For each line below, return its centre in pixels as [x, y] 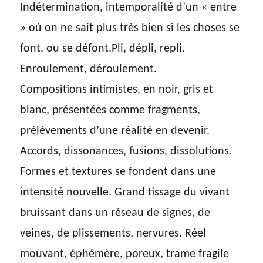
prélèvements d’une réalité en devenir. [115, 131]
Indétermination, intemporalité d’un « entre [129, 8]
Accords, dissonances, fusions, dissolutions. [126, 152]
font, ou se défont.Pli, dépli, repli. [103, 49]
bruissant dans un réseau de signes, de [115, 213]
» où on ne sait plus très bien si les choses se [130, 28]
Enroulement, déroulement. [89, 70]
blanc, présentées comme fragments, [110, 111]
